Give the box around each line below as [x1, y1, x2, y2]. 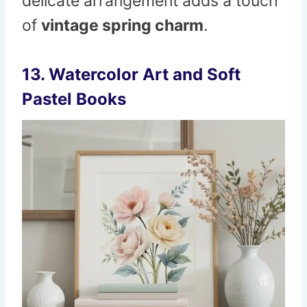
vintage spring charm [41, 16, 204, 36]
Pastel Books [22, 89, 126, 110]
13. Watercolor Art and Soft [22, 64, 241, 85]
